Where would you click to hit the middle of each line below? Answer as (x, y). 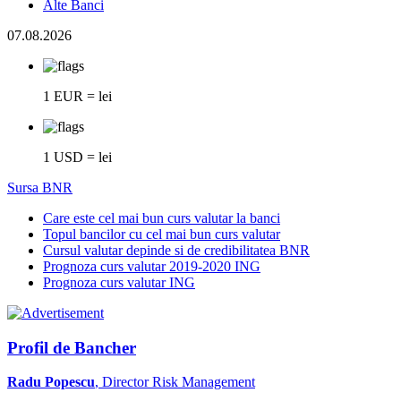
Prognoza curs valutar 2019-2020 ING (152, 266)
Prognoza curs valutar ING (119, 282)
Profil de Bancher (72, 347)
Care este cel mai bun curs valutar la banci (162, 218)
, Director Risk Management (175, 382)
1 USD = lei (77, 157)
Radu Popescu (51, 382)
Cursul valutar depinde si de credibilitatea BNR (176, 250)
